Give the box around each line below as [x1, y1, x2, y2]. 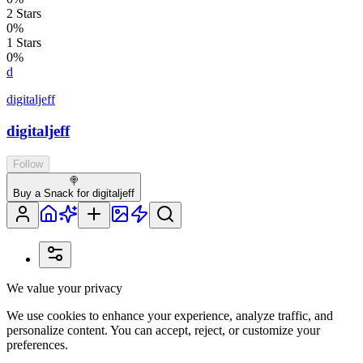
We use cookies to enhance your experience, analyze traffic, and [6, 308, 333, 322]
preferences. [6, 337, 68, 352]
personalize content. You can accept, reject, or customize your [6, 322, 320, 337]
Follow [13, 157, 43, 170]
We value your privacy [6, 280, 122, 295]
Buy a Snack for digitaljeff [13, 186, 135, 199]
